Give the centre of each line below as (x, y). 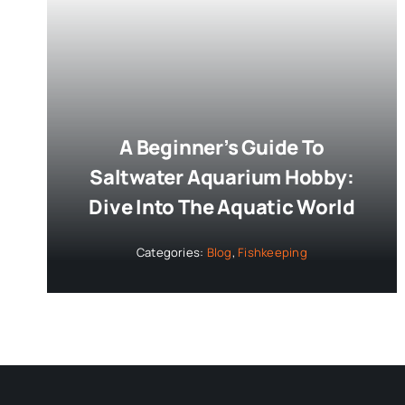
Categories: (171, 252)
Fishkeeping (273, 252)
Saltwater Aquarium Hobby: (222, 177)
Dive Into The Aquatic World (222, 207)
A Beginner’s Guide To (222, 147)
